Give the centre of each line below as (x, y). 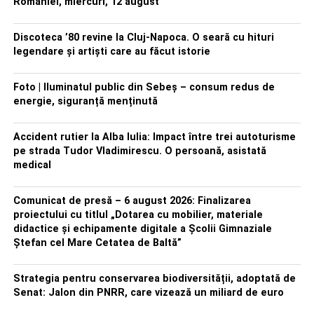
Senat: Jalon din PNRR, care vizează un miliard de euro (148, 293)
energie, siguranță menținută (85, 101)
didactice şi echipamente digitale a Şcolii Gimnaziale (142, 229)
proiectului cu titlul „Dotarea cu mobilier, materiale (138, 215)
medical (32, 165)
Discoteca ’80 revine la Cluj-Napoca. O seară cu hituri (143, 37)
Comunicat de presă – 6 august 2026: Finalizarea (132, 201)
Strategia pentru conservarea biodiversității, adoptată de (154, 279)
